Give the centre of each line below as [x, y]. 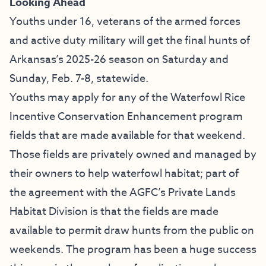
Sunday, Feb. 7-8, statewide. [79, 79]
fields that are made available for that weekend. [127, 136]
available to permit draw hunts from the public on [132, 231]
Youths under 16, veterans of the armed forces [125, 22]
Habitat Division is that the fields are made [114, 212]
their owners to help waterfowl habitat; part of [124, 174]
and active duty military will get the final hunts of [130, 41]
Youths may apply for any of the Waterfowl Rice [127, 98]
